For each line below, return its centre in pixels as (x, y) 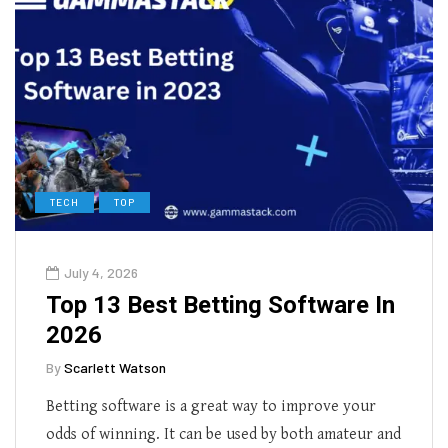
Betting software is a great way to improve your (211, 406)
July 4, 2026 (101, 272)
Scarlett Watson (115, 367)
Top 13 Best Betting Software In (220, 304)
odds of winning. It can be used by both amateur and (223, 434)
